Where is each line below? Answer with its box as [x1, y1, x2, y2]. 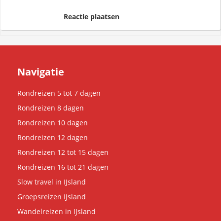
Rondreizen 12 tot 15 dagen [17, 147, 109, 157]
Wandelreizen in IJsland [17, 206, 96, 216]
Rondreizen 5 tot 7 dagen [17, 88, 101, 98]
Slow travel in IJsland [17, 177, 86, 186]
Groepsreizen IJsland [17, 191, 86, 201]
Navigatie [17, 65, 64, 78]
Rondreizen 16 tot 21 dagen [17, 162, 109, 172]
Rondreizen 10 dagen [17, 117, 88, 127]
